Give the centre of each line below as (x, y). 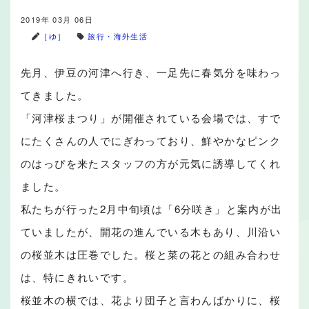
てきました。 (55, 95)
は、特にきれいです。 (77, 277)
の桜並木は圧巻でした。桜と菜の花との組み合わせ (151, 254)
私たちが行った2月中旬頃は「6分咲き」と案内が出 (152, 209)
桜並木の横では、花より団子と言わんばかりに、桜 (151, 300)
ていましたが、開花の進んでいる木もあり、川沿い (151, 231)
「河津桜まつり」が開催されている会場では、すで (151, 118)
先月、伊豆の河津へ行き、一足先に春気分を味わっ (151, 72)
